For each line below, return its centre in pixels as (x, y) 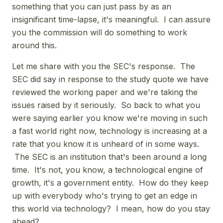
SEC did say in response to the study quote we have (110, 79)
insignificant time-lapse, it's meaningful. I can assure (111, 19)
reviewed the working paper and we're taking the (105, 92)
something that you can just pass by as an (92, 6)
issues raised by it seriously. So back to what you (106, 105)
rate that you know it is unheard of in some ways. (106, 144)
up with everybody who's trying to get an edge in (105, 195)
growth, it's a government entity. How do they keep (110, 182)
